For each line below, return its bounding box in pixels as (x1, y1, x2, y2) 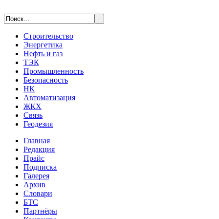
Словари (23, 189, 52, 197)
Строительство (23, 32, 73, 40)
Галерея (23, 172, 49, 180)
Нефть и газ (23, 49, 63, 58)
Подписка (23, 163, 57, 171)
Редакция (23, 145, 55, 153)
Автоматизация (23, 93, 75, 102)
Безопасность (23, 76, 68, 84)
